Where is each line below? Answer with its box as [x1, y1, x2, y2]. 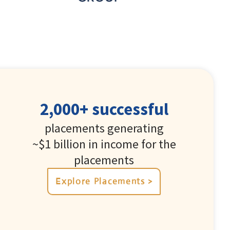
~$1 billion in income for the [32, 136, 176, 152]
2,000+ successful [40, 98, 168, 120]
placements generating [44, 120, 164, 136]
